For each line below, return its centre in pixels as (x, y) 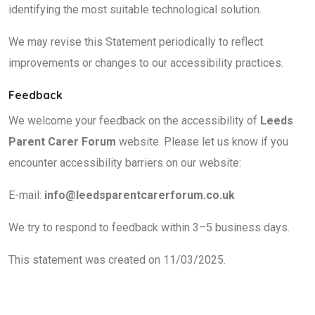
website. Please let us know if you (202, 142)
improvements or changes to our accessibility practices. (146, 63)
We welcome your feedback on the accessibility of (134, 121)
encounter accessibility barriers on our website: (125, 163)
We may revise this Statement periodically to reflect (136, 42)
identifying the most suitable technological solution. (135, 9)
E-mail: (26, 195)
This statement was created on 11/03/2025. (117, 260)
